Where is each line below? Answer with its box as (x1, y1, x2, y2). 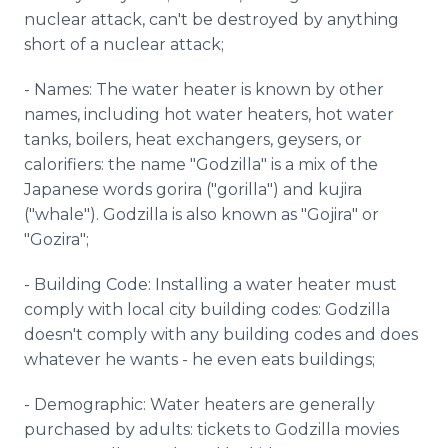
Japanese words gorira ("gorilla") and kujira (24, 180, 362, 199)
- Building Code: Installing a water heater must (24, 275, 397, 294)
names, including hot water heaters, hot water (24, 105, 394, 124)
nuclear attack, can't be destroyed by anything (24, 10, 399, 29)
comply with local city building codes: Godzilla (24, 300, 390, 319)
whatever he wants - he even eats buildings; (24, 350, 375, 369)
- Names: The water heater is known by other (24, 80, 384, 99)
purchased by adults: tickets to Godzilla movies (24, 420, 399, 439)
